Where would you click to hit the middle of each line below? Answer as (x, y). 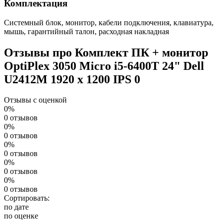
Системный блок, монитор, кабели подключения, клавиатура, (109, 22)
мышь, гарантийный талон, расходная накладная (86, 31)
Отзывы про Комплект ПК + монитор (106, 52)
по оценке (21, 216)
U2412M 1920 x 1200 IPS (69, 79)
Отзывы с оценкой (35, 100)
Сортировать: (27, 198)
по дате (16, 207)
